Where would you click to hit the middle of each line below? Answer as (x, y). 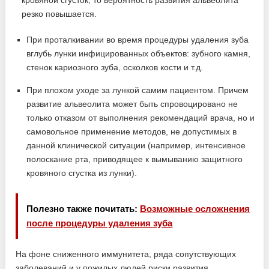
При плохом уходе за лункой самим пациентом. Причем (138, 90)
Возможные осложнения (195, 209)
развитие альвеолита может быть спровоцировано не (132, 104)
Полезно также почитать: (83, 209)
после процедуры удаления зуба (100, 223)
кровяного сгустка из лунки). (82, 173)
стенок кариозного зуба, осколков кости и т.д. (115, 68)
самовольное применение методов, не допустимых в (132, 132)
